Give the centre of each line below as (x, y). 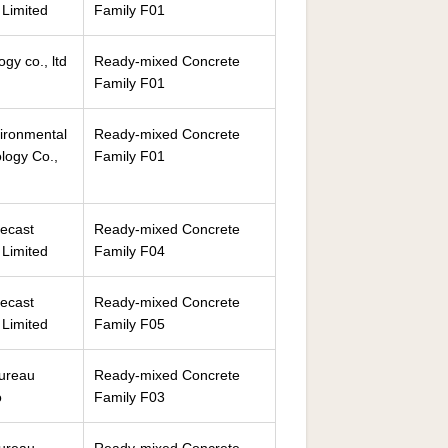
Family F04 (129, 251)
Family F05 (129, 324)
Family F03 (129, 397)
